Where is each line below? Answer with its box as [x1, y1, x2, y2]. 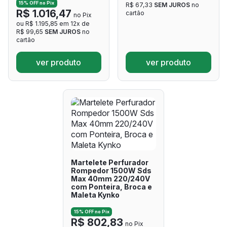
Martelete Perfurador [70, 158, 148, 167]
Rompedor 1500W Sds [70, 166, 152, 175]
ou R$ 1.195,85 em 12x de [16, 19, 90, 27]
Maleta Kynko [70, 190, 120, 199]
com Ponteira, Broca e [70, 182, 152, 191]
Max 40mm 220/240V [70, 174, 150, 183]
